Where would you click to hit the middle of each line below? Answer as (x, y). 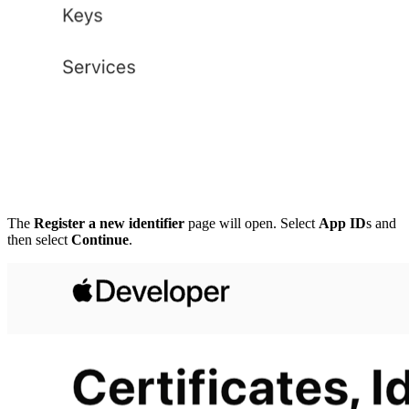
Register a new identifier (109, 224)
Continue (100, 240)
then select (39, 240)
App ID (342, 224)
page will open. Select (252, 224)
